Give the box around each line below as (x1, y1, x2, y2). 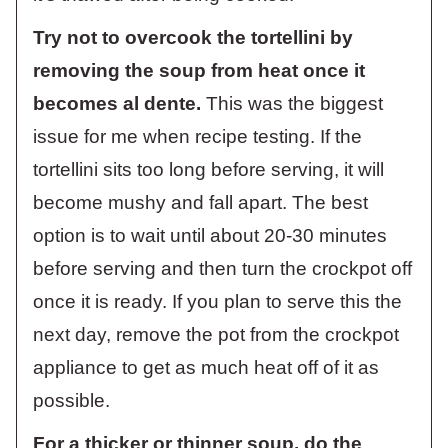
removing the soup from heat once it (33, 59, 365, 81)
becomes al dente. (33, 92, 206, 114)
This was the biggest (206, 92, 383, 114)
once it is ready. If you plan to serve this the (33, 290, 402, 312)
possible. (33, 389, 110, 411)
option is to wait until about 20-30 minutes (33, 224, 387, 246)
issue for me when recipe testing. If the (33, 125, 362, 147)
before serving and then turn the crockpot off (33, 257, 412, 279)
